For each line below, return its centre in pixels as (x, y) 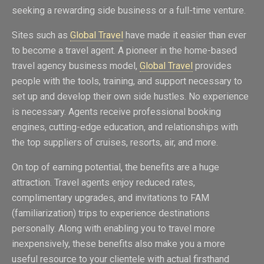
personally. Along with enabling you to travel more (113, 228)
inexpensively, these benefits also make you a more (118, 243)
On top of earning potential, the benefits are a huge (115, 167)
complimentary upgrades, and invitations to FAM (110, 197)
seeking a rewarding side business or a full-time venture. (129, 10)
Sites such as (41, 35)
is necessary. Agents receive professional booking (116, 111)
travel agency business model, (76, 65)
